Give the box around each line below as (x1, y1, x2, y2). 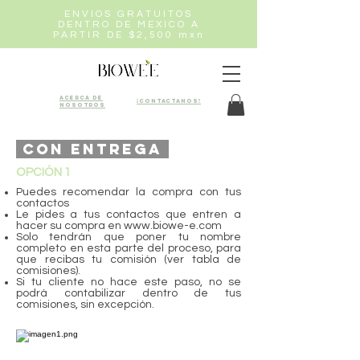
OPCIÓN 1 (16, 166, 71, 179)
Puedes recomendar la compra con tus (16, 186, 241, 198)
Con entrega (16, 140, 169, 159)
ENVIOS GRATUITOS (64, 9, 193, 19)
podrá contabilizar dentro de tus (16, 288, 241, 300)
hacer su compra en (16, 220, 124, 232)
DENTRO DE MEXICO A (57, 19, 200, 30)
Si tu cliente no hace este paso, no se (16, 276, 241, 288)
